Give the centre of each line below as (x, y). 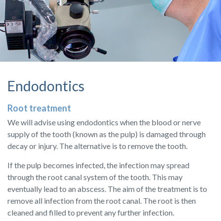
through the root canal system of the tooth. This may (95, 177)
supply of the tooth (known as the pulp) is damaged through (107, 134)
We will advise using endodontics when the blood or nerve (104, 122)
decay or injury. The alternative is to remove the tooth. (97, 146)
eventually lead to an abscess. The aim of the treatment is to (107, 189)
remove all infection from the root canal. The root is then (102, 201)
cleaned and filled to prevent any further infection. (91, 213)
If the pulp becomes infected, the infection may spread (98, 165)
